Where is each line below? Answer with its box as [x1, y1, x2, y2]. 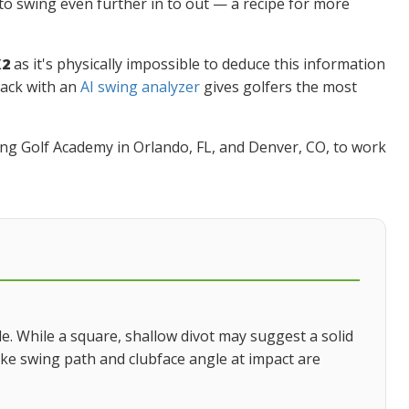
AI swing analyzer [79, 77, 200, 97]
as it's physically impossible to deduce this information [9, 54, 385, 74]
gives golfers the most [199, 77, 357, 97]
